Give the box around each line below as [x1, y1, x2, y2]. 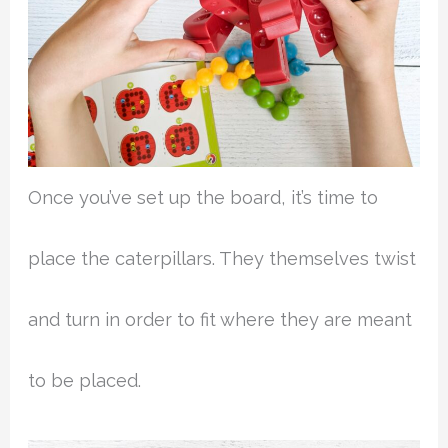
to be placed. [28, 370, 142, 392]
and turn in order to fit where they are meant [28, 309, 413, 331]
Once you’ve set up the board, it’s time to [28, 187, 379, 209]
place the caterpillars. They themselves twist [28, 248, 417, 270]
